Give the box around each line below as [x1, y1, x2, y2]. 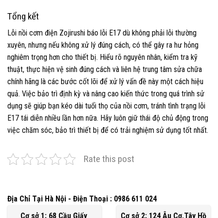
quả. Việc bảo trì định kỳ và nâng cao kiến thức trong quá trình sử [7, 89, 204, 99]
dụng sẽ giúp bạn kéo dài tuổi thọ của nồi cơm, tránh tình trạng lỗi [7, 101, 205, 111]
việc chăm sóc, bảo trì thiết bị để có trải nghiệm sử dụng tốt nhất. [7, 126, 208, 135]
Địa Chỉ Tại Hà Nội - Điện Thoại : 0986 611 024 [7, 194, 157, 204]
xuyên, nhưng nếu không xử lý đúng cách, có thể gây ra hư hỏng [7, 40, 199, 50]
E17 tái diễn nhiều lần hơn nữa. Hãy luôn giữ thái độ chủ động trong [7, 113, 208, 123]
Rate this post [84, 153, 134, 165]
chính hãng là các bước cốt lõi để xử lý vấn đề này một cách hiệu [7, 77, 203, 87]
